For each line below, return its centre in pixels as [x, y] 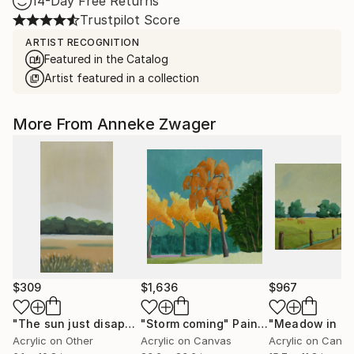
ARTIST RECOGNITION [82, 42]
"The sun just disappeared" [130, 323]
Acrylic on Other [53, 340]
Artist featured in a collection [122, 77]
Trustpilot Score [130, 19]
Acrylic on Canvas [186, 340]
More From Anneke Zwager [114, 124]
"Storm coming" [185, 323]
